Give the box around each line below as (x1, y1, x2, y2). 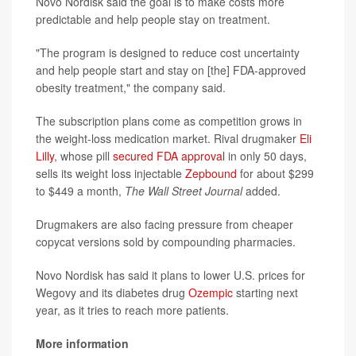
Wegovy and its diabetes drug (36, 284, 188, 301)
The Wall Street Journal (125, 183, 246, 199)
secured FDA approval (113, 148, 225, 164)
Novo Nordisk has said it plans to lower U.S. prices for (36, 267, 305, 284)
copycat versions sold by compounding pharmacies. (36, 234, 296, 250)
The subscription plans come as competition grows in (36, 113, 302, 130)
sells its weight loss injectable (36, 165, 185, 182)
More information (36, 335, 129, 352)
